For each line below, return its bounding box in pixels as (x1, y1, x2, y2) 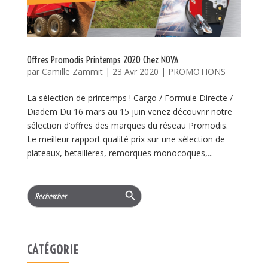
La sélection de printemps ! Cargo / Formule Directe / (26, 92, 233, 104)
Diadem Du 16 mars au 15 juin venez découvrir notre (26, 106, 232, 118)
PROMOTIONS (167, 66, 226, 78)
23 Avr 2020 (112, 66, 159, 78)
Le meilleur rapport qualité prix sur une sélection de (26, 133, 225, 145)
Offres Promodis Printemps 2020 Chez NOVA (26, 54, 178, 66)
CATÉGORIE (26, 242, 79, 258)
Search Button (118, 179, 143, 191)
